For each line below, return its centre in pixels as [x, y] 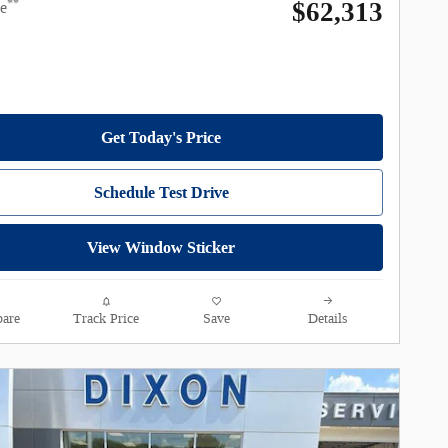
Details [327, 318]
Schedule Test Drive [161, 192]
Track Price [105, 318]
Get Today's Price [161, 137]
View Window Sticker [161, 247]
